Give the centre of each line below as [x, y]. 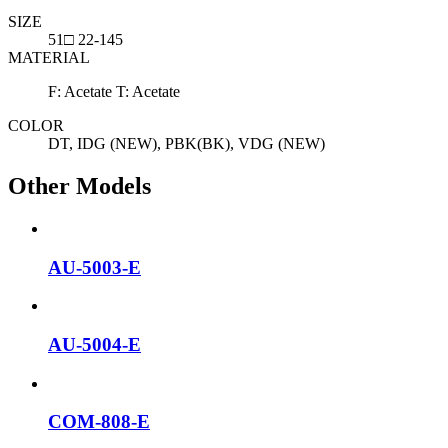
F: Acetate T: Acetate [114, 92]
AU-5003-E [94, 267]
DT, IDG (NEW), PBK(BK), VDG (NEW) [186, 144]
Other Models [79, 185]
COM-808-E [99, 422]
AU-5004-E [94, 344]
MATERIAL [49, 58]
